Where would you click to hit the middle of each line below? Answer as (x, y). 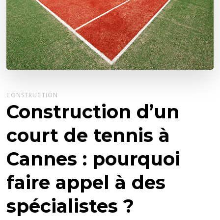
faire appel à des (86, 182)
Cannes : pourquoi (94, 159)
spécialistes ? (70, 206)
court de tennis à (88, 135)
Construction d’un (93, 111)
